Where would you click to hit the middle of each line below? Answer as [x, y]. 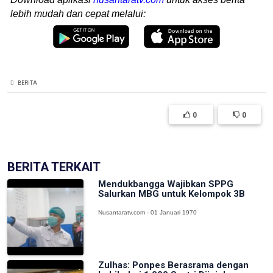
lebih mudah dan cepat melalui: [78, 14]
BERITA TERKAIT [54, 167]
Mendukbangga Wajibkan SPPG [166, 184]
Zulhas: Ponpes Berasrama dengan [174, 265]
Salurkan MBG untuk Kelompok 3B [172, 194]
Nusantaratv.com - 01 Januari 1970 [148, 213]
